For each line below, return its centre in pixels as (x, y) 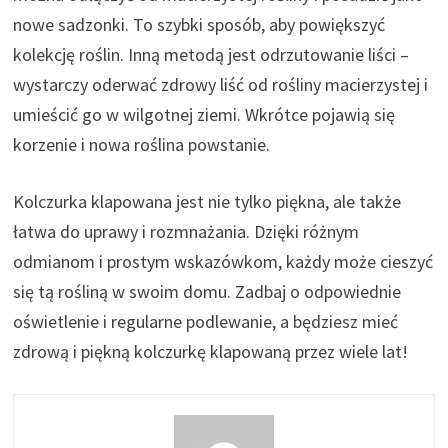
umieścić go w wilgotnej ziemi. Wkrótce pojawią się (204, 114)
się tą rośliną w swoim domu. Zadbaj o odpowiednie (207, 291)
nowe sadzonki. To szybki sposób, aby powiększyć (199, 24)
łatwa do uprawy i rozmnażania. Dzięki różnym (186, 231)
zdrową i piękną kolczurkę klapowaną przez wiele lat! (211, 351)
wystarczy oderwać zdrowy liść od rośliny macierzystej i (221, 84)
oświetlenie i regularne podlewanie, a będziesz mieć (206, 321)
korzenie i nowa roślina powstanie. (142, 144)
